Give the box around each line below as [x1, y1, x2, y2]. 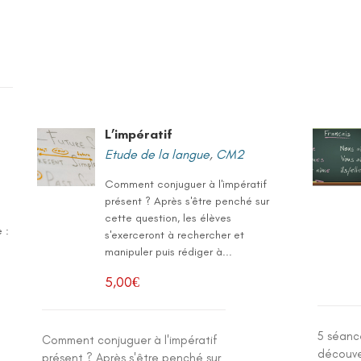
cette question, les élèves [105, 211, 232, 225]
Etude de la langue [105, 147, 210, 162]
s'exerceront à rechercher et [105, 228, 245, 242]
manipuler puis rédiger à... [105, 245, 233, 259]
